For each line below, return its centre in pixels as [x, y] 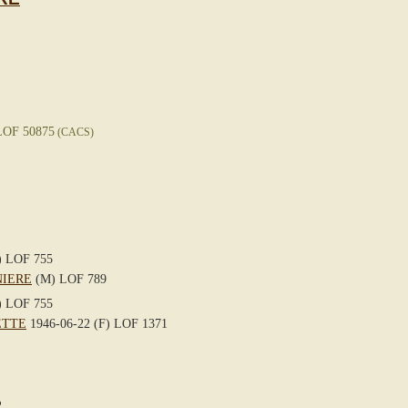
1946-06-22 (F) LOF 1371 [97, 324]
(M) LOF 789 [69, 279]
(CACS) [74, 132]
